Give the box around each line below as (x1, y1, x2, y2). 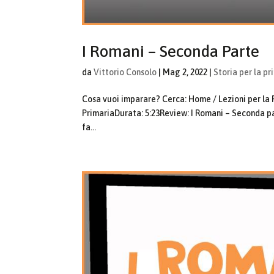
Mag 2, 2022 (163, 67, 208, 78)
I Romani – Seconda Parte (82, 42, 260, 61)
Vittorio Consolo (94, 67, 157, 78)
